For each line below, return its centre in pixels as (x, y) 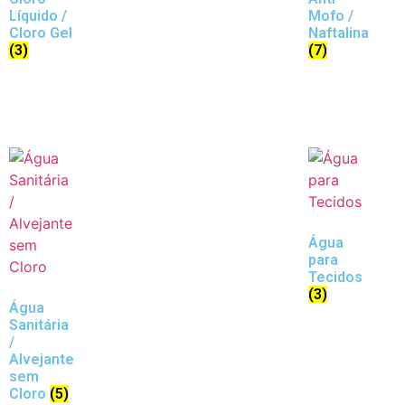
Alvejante (42, 360)
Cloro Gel (41, 33)
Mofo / (331, 15)
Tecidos (335, 278)
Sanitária (39, 325)
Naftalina (339, 33)
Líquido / (38, 15)
